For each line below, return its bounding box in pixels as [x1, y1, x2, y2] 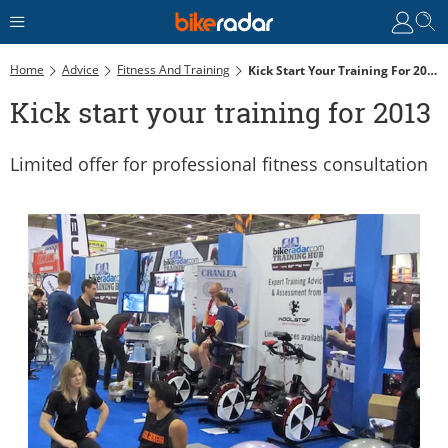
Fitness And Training [117, 60, 230, 78]
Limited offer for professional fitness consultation [10, 151, 428, 176]
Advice [62, 60, 99, 78]
